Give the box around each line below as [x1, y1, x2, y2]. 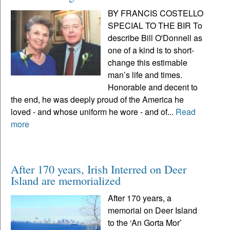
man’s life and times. [108, 68, 183, 81]
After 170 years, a [108, 191, 172, 204]
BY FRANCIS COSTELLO [108, 7, 204, 19]
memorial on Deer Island [108, 204, 198, 216]
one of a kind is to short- [108, 44, 195, 56]
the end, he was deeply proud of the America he [11, 93, 184, 105]
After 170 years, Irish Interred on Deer [11, 161, 186, 177]
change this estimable [108, 56, 188, 68]
